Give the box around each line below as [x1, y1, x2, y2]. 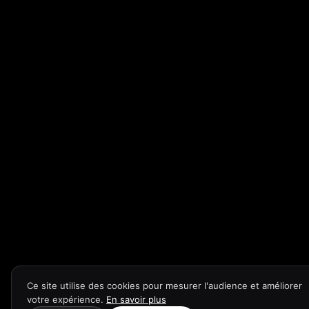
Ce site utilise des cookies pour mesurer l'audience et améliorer [27, 280, 302, 291]
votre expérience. [27, 294, 106, 305]
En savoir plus [106, 294, 166, 305]
